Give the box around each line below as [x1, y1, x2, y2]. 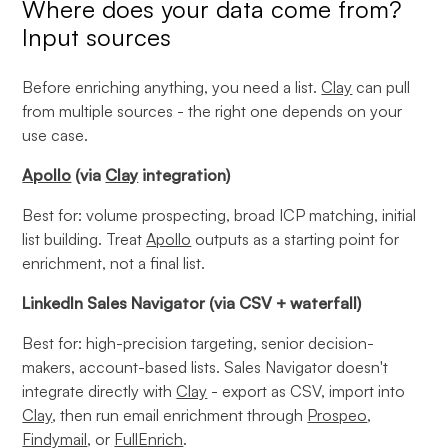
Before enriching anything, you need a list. [22, 77, 322, 97]
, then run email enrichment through [52, 405, 308, 425]
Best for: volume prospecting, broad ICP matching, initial [22, 205, 417, 225]
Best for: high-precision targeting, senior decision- [22, 333, 375, 353]
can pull [352, 77, 411, 97]
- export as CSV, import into [207, 381, 406, 401]
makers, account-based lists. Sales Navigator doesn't [22, 357, 389, 377]
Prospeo [307, 405, 368, 425]
